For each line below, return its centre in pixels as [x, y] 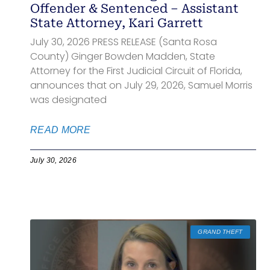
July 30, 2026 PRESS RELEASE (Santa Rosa [124, 42]
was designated [68, 100]
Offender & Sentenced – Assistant [134, 9]
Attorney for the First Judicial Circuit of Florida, [136, 71]
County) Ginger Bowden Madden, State [123, 57]
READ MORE [61, 130]
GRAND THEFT [220, 232]
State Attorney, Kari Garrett [117, 23]
